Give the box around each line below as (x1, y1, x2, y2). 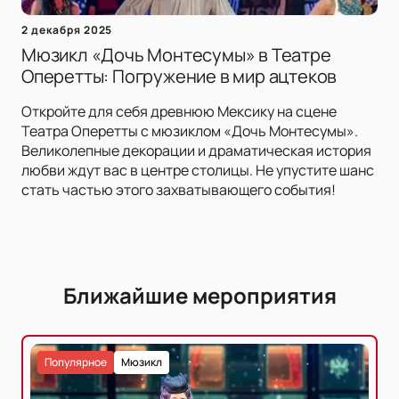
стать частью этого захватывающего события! (21, 180, 336, 200)
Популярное (45, 354, 107, 370)
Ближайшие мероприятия (62, 281, 337, 311)
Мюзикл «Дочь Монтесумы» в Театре (21, 43, 331, 68)
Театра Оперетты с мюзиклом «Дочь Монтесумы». (21, 121, 358, 142)
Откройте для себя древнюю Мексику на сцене (21, 102, 337, 122)
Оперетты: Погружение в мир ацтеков (21, 64, 338, 89)
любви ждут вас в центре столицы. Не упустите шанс (21, 160, 374, 181)
